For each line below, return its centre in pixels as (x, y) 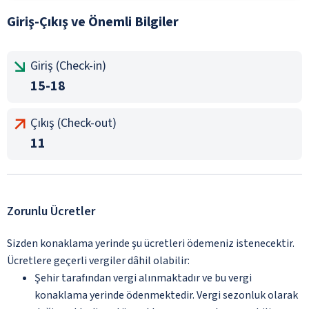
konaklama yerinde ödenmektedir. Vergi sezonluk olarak (166, 295)
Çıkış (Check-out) (73, 123)
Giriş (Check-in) (68, 66)
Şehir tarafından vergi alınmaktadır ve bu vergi (143, 278)
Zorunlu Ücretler (51, 211)
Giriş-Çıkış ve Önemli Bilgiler (93, 22)
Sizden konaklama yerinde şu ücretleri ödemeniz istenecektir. (151, 243)
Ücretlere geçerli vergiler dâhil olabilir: (98, 260)
